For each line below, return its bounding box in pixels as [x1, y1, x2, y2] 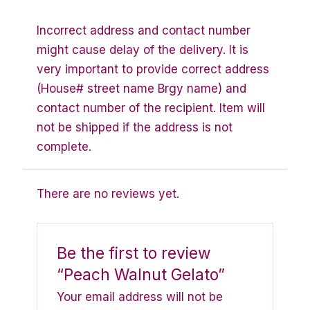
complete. [37, 140, 91, 154]
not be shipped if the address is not [37, 120, 232, 135]
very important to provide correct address [37, 62, 269, 77]
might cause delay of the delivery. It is [37, 43, 248, 57]
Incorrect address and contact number [37, 24, 250, 38]
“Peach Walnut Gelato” [57, 264, 226, 284]
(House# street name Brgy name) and [37, 82, 246, 96]
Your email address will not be [57, 289, 224, 304]
